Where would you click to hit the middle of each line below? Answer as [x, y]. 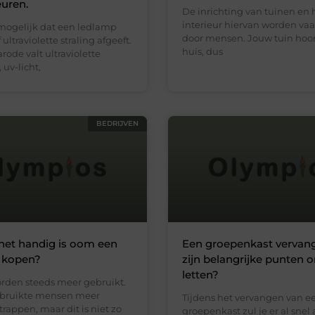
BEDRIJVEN [117, 123]
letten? [200, 275]
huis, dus [202, 51]
